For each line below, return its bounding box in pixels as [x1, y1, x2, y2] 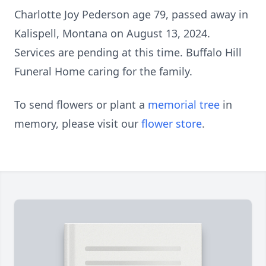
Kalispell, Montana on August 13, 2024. [14, 26, 210, 40]
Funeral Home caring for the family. [14, 64, 192, 78]
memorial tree [148, 97, 220, 112]
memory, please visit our [14, 116, 141, 131]
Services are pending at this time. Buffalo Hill [14, 45, 242, 59]
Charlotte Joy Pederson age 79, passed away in [14, 7, 248, 21]
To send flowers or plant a [14, 97, 148, 112]
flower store [141, 116, 202, 131]
